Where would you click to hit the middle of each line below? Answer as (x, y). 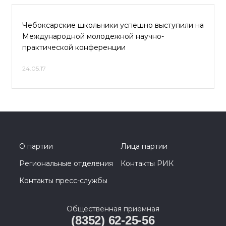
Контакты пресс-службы (63, 181)
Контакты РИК (147, 163)
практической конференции (74, 47)
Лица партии (144, 146)
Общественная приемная (113, 209)
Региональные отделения (66, 163)
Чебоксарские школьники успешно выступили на (113, 25)
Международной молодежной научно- (93, 36)
